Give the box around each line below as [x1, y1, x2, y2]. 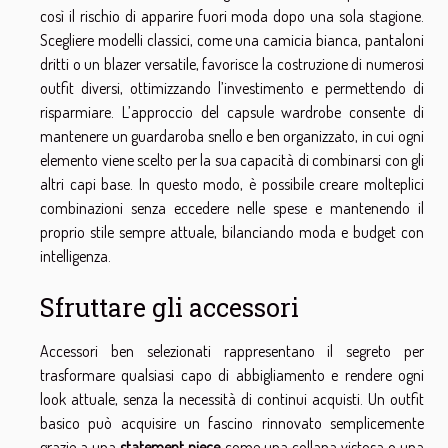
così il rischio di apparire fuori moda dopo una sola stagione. [40, 6, 424, 26]
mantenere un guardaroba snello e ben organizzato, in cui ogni [40, 126, 424, 146]
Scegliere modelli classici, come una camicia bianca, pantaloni [40, 30, 424, 50]
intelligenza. [40, 246, 111, 266]
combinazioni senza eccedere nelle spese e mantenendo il [40, 198, 424, 218]
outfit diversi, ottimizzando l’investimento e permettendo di [40, 78, 424, 98]
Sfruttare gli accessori [40, 291, 299, 325]
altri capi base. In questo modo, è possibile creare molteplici [40, 174, 424, 194]
